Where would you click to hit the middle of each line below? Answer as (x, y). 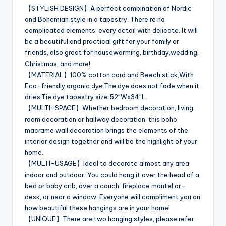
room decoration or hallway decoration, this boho (101, 119)
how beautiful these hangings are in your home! (97, 208)
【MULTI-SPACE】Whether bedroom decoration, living (109, 108)
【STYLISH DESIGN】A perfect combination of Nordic (108, 8)
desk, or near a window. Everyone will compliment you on (112, 197)
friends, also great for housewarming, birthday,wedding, (112, 53)
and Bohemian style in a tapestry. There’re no (95, 19)
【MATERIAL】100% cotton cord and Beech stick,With (109, 75)
